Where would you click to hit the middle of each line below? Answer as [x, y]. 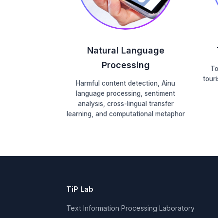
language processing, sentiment [126, 93]
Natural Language [126, 50]
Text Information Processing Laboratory [130, 208]
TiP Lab [80, 189]
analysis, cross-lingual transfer [126, 104]
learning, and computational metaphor [126, 114]
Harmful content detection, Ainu [126, 83]
